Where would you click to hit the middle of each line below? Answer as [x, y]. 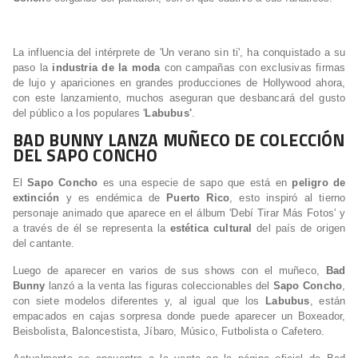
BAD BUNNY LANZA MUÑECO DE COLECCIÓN [179, 140]
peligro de [319, 183]
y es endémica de [113, 198]
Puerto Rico [198, 198]
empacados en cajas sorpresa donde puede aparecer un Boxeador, [179, 316]
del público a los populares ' [79, 113]
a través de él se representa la [89, 229]
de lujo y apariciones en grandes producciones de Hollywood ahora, [179, 83]
